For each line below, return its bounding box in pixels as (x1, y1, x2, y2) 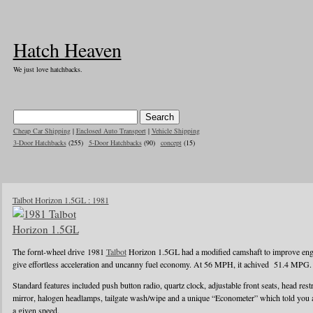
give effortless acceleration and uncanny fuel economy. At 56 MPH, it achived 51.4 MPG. (12, 259, 312, 270)
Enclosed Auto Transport (75, 126, 146, 136)
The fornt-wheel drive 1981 (12, 246, 106, 257)
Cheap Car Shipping (13, 126, 71, 136)
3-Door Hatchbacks (13, 138, 66, 147)
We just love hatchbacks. (13, 64, 82, 74)
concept (160, 138, 182, 147)
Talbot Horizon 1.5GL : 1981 (12, 194, 109, 205)
